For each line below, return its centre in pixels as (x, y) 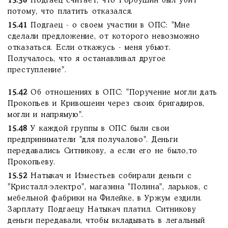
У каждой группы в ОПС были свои (98, 129)
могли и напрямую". (46, 115)
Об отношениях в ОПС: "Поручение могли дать (122, 93)
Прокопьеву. (32, 162)
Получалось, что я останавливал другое (87, 59)
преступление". (37, 70)
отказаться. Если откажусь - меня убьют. (89, 48)
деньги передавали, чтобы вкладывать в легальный (106, 221)
